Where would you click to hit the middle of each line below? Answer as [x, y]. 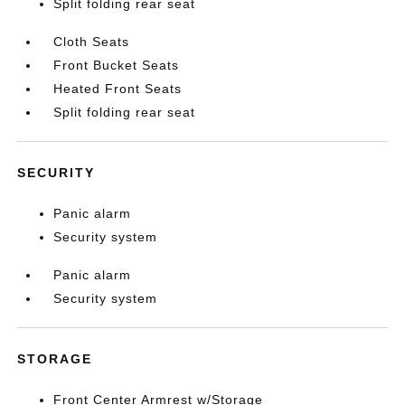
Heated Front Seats [118, 89]
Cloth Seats [92, 42]
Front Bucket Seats [117, 65]
